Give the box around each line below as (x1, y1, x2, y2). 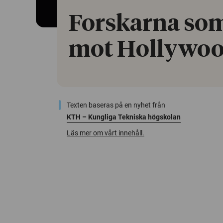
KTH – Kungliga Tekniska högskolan (67, 113, 181, 121)
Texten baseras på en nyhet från (67, 101, 165, 109)
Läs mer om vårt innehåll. (67, 129, 144, 137)
